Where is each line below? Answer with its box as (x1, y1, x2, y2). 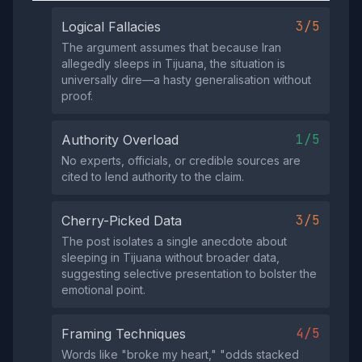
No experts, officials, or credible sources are (61, 154, 301, 167)
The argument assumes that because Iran (61, 40, 281, 54)
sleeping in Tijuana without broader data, (61, 250, 280, 264)
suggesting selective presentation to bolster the (61, 267, 317, 280)
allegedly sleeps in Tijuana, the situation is (61, 57, 285, 70)
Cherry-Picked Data (61, 213, 182, 229)
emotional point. (61, 283, 145, 297)
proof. (61, 89, 93, 103)
